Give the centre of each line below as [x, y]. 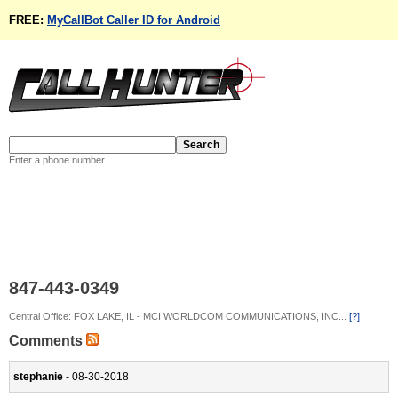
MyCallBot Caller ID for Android [134, 20]
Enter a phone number [57, 160]
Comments [48, 341]
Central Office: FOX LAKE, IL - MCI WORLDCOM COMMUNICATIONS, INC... [179, 316]
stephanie [38, 377]
